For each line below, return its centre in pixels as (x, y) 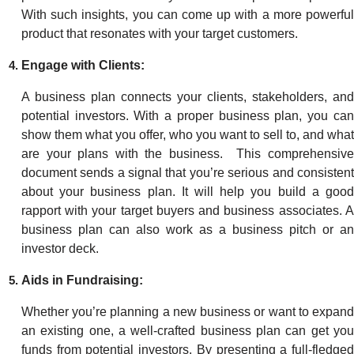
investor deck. (61, 249)
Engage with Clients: (83, 65)
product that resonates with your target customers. (161, 34)
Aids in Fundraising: (82, 280)
